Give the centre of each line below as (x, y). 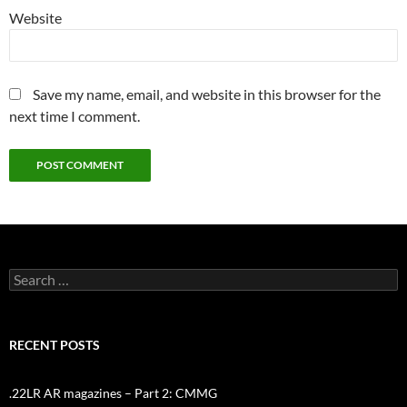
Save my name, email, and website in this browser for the (207, 94)
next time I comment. (74, 115)
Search (27, 275)
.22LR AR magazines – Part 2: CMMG (113, 392)
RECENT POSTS (55, 344)
